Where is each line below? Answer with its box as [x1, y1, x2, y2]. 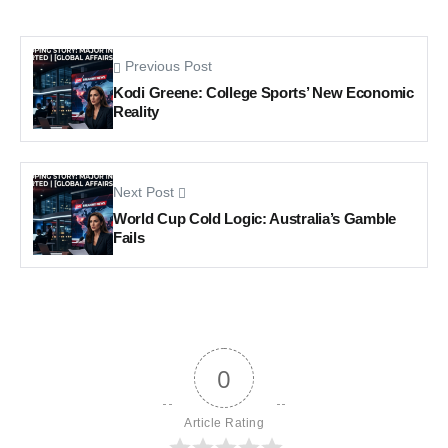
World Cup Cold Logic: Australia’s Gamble [113, 210, 396, 228]
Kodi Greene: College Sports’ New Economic [113, 84, 414, 102]
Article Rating [184, 415, 264, 430]
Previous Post [125, 59, 212, 75]
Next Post [113, 185, 174, 201]
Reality [113, 103, 159, 121]
